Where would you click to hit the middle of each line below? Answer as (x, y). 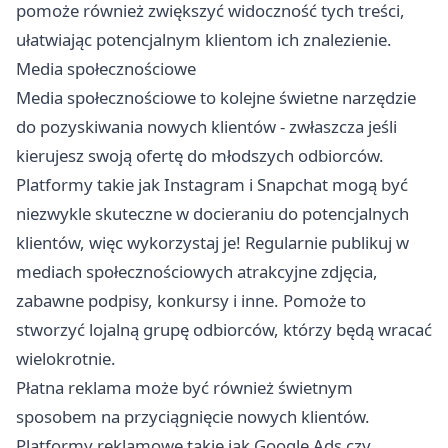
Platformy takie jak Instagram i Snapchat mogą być (212, 185)
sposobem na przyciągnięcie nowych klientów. (193, 417)
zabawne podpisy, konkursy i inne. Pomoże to (191, 301)
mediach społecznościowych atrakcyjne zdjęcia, (197, 272)
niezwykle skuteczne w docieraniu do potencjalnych (212, 214)
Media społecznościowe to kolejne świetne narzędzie (216, 98)
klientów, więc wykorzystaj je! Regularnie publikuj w (212, 243)
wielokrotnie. (66, 359)
